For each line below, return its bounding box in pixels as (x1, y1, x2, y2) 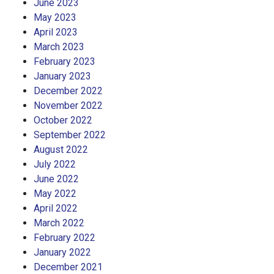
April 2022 (34, 202, 78, 215)
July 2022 (34, 158, 76, 171)
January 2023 (34, 70, 91, 83)
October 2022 (34, 114, 92, 127)
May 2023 (34, 12, 76, 24)
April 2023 (34, 26, 78, 39)
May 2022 (34, 188, 76, 200)
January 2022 (34, 246, 91, 259)
